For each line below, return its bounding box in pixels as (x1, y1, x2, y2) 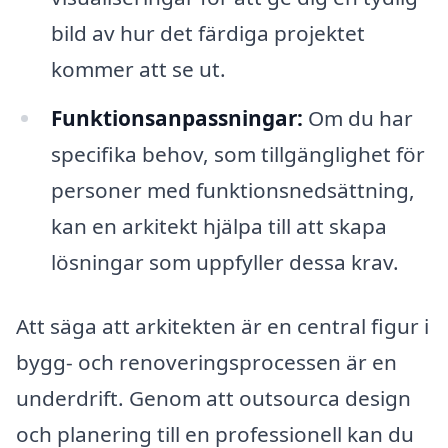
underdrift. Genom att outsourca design (16, 384, 411, 413)
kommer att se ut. (50, 54, 226, 83)
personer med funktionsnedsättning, (50, 176, 415, 205)
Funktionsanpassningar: (50, 104, 303, 133)
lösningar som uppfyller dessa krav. (50, 248, 399, 277)
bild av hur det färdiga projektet (50, 18, 365, 47)
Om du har (302, 104, 413, 133)
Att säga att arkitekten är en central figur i (16, 312, 429, 341)
